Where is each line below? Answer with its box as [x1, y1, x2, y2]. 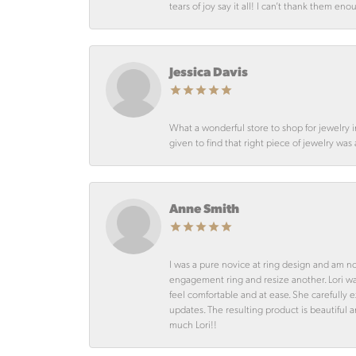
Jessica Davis [169, 63, 248, 79]
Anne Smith [169, 199, 239, 216]
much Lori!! [169, 317, 217, 331]
